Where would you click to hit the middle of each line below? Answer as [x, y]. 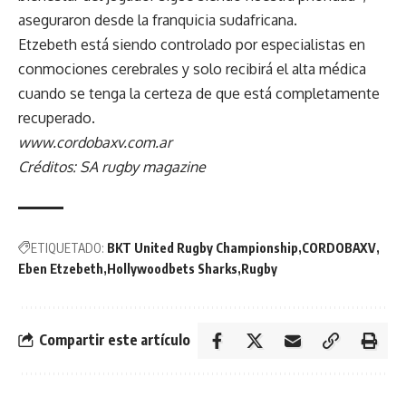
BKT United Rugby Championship [203, 247]
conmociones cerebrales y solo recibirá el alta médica [192, 68]
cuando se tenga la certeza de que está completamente [199, 93]
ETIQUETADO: [68, 247]
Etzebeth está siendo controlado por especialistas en [192, 44]
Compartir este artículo [115, 340]
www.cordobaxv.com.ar [95, 142]
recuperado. [57, 117]
